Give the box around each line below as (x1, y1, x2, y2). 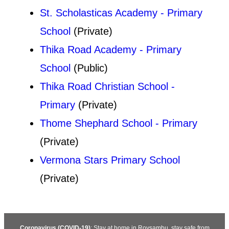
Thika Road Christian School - (40, 80, 175, 92)
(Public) (71, 62, 108, 74)
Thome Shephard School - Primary (40, 117, 197, 129)
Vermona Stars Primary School (40, 154, 180, 166)
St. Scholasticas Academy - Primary (40, 7, 202, 18)
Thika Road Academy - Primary (40, 43, 181, 55)
